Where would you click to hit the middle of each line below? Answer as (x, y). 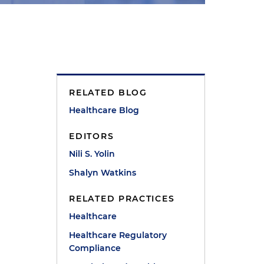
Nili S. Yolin (92, 154)
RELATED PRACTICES (122, 199)
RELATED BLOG (108, 93)
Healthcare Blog (104, 110)
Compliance (95, 248)
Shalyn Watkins (103, 173)
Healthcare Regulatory (118, 235)
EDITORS (92, 136)
